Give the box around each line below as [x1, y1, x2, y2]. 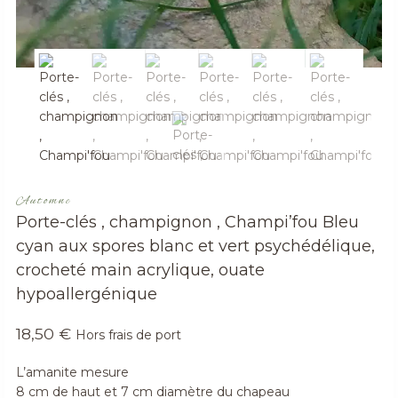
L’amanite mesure [16, 363, 130, 380]
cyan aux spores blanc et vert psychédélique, [16, 235, 376, 256]
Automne [16, 192, 72, 209]
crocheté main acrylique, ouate [16, 259, 266, 280]
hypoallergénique [16, 283, 158, 304]
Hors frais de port [76, 327, 182, 344]
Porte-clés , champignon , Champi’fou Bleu [16, 211, 360, 232]
